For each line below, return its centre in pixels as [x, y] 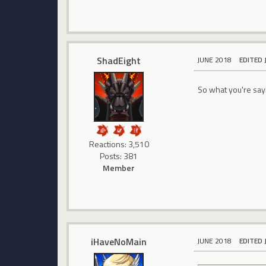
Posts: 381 [119, 156]
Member [119, 168]
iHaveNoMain [119, 241]
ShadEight [119, 61]
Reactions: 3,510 [119, 144]
